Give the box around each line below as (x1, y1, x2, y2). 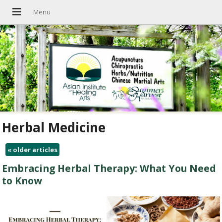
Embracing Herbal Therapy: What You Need (2, 161, 216, 175)
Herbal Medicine (2, 118, 106, 137)
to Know (2, 173, 43, 187)
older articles (11, 145, 57, 154)
